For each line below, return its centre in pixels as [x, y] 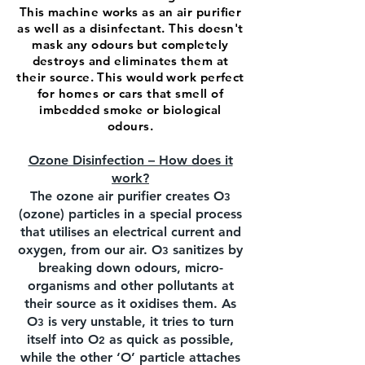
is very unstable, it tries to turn [139, 321]
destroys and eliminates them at [130, 61]
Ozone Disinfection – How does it [130, 160]
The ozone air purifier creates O [127, 196]
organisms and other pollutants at [130, 286]
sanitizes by [206, 250]
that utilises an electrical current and [130, 232]
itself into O [63, 339]
